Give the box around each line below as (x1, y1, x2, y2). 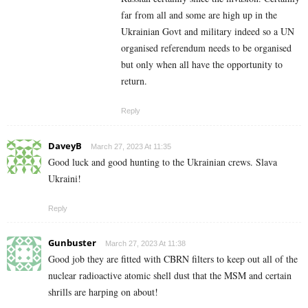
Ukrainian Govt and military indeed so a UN (121, 25, 294, 38)
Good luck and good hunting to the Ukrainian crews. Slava (48, 155, 277, 169)
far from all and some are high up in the (121, 8, 277, 22)
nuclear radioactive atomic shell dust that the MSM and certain (48, 269, 291, 283)
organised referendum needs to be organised (121, 41, 291, 55)
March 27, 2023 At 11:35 (91, 142, 171, 151)
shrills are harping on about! (48, 285, 158, 299)
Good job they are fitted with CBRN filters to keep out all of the (48, 252, 298, 266)
